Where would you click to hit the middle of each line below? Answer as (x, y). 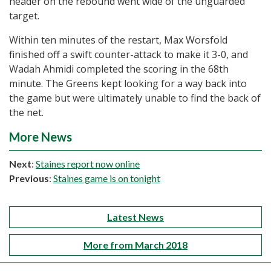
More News (41, 137)
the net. (26, 113)
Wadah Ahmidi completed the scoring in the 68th (119, 69)
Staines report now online (88, 164)
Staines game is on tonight (107, 178)
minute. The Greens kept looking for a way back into (128, 84)
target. (24, 16)
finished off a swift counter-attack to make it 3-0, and (129, 55)
